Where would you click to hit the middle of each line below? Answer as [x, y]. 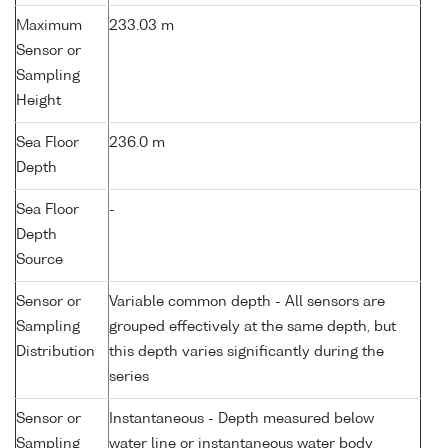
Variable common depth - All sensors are [247, 302]
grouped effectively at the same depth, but [252, 327]
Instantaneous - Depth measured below [241, 419]
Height [38, 101]
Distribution [55, 352]
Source [39, 260]
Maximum [49, 26]
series [129, 377]
